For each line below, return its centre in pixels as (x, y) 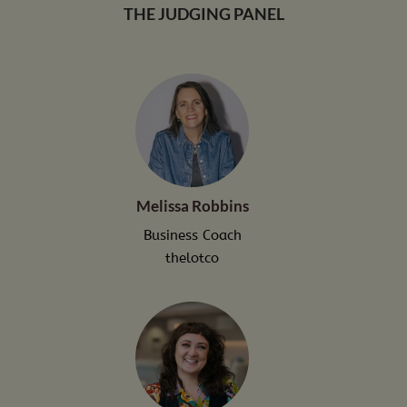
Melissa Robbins (192, 205)
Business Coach (192, 235)
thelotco (192, 258)
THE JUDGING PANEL (203, 13)
